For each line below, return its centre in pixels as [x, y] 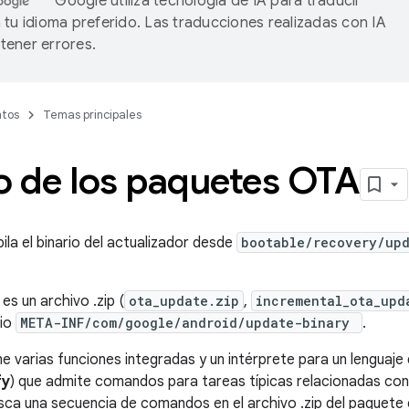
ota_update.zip [184, 301]
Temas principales [92, 115]
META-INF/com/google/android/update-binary [189, 323]
